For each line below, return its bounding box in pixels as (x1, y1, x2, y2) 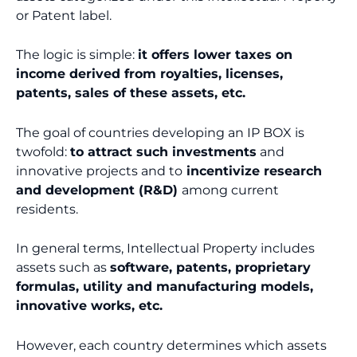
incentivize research (182, 163, 322, 178)
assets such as (16, 260, 110, 276)
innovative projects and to (16, 163, 182, 178)
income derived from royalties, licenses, (16, 66, 283, 82)
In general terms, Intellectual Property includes (16, 241, 315, 257)
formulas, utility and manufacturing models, (16, 279, 313, 295)
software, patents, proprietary (110, 260, 311, 276)
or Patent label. (16, 7, 112, 23)
